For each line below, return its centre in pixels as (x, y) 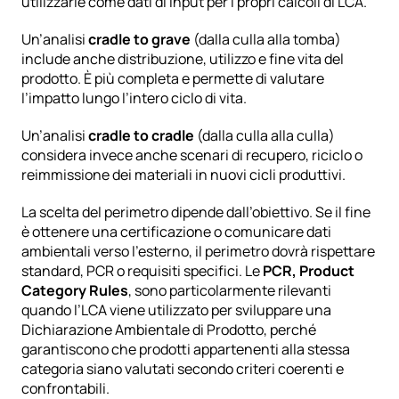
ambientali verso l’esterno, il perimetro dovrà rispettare (198, 251)
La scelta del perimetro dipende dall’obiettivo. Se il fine (196, 212)
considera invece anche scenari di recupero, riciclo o (192, 155)
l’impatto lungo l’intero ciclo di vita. (134, 98)
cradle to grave (139, 39)
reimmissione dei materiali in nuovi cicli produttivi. (183, 174)
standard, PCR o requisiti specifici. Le (142, 270)
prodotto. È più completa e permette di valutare (173, 78)
